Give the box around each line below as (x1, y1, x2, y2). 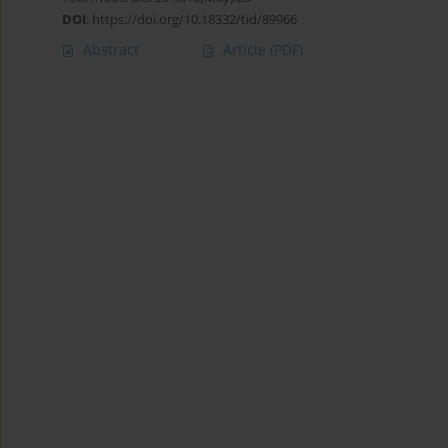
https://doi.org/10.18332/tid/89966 (92, 10, 297, 29)
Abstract (83, 40, 139, 60)
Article (223, 40, 270, 60)
